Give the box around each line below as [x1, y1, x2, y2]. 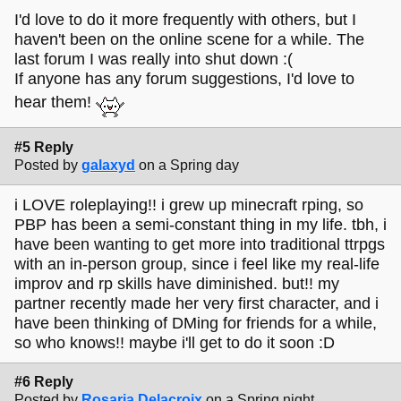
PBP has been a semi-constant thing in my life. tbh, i [14, 216, 387, 235]
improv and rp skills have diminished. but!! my [14, 275, 339, 294]
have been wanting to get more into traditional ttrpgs [14, 235, 385, 254]
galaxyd [81, 157, 135, 173]
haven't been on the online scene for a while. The [14, 30, 364, 49]
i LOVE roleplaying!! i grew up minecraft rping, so [14, 196, 363, 215]
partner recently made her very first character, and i [14, 294, 379, 313]
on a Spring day [139, 157, 239, 173]
